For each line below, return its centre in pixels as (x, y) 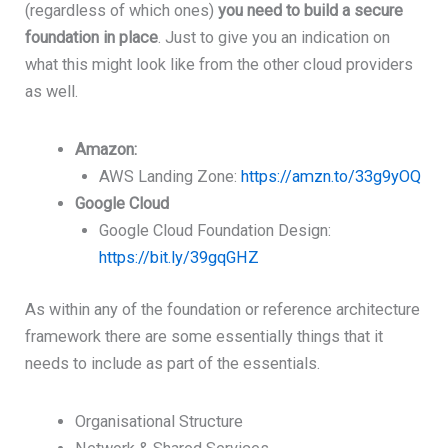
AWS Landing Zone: (170, 177)
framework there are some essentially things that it (204, 336)
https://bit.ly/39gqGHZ (179, 258)
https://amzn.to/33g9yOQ (331, 177)
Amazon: (105, 150)
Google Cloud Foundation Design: (215, 231)
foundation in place (92, 37)
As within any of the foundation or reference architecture (223, 309)
